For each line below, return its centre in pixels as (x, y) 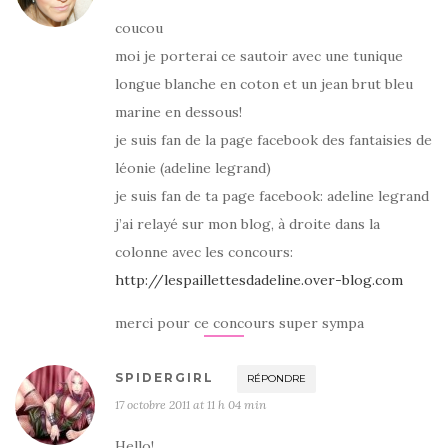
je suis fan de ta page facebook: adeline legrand (272, 196)
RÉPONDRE (276, 378)
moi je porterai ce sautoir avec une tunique (259, 56)
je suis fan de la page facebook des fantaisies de (273, 140)
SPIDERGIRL (164, 377)
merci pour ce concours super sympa (239, 323)
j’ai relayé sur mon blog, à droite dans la (247, 224)
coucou (139, 28)
